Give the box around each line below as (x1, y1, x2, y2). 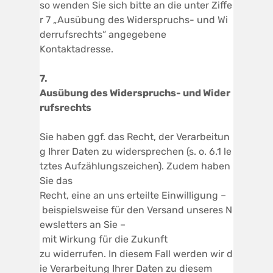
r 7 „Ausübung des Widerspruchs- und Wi (40, 13, 228, 26)
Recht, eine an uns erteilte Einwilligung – (40, 189, 226, 201)
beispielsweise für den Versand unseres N (40, 204, 232, 216)
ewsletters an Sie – (40, 218, 126, 230)
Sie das (40, 174, 73, 186)
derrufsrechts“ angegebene (40, 28, 166, 40)
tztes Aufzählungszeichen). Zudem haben (40, 160, 233, 172)
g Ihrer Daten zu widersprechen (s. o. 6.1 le (40, 145, 232, 157)
